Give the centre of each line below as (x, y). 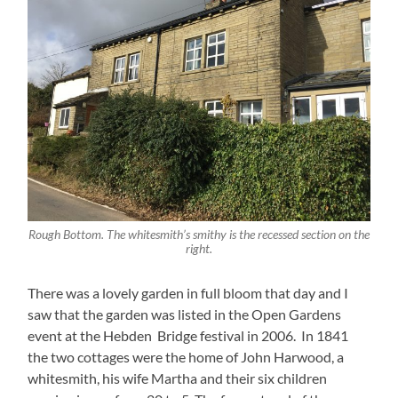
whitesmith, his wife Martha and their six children (178, 378)
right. (199, 249)
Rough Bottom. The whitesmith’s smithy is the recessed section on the (199, 235)
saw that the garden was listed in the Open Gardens (185, 314)
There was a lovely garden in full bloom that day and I (188, 293)
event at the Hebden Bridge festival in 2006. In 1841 (188, 336)
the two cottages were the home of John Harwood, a (186, 357)
